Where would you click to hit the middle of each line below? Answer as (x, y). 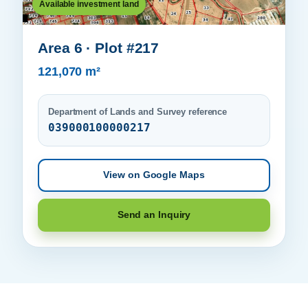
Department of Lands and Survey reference (138, 112)
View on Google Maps (154, 175)
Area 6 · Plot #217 (99, 48)
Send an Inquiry (154, 215)
